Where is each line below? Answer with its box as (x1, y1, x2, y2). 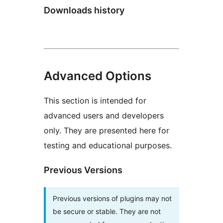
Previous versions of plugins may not (53, 194, 172, 203)
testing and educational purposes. (44, 140, 172, 150)
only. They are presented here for (44, 125, 169, 135)
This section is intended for (44, 95, 146, 106)
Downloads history (44, 4, 124, 15)
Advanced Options (44, 68, 151, 83)
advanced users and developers (44, 110, 164, 120)
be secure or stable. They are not (53, 207, 161, 216)
